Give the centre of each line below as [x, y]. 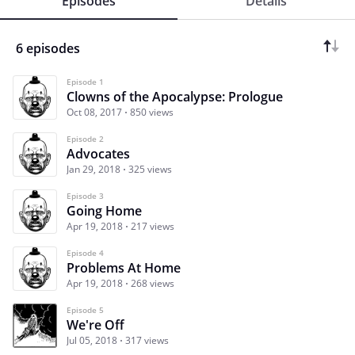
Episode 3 [85, 196]
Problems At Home [124, 268]
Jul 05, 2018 [92, 341]
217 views [153, 227]
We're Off [95, 325]
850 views [152, 113]
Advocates [98, 154]
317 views [147, 341]
